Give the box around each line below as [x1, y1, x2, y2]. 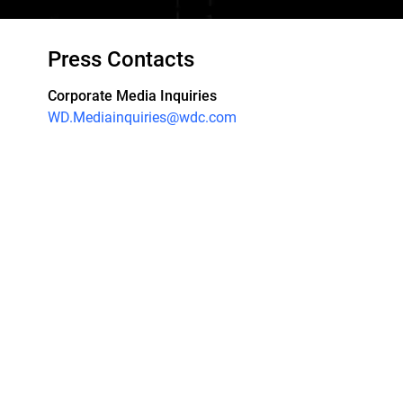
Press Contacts [48, 47, 194, 72]
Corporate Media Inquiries [48, 87, 217, 104]
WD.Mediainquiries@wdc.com [48, 109, 237, 126]
